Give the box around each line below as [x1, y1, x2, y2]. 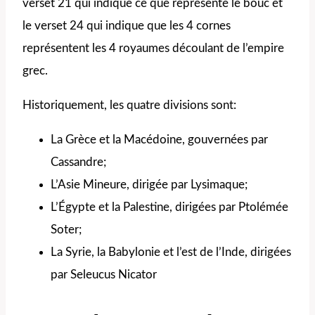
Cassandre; [51, 155, 106, 168]
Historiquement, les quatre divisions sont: [22, 98, 236, 111]
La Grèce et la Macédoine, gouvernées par [51, 133, 268, 146]
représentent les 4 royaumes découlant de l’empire [22, 41, 284, 54]
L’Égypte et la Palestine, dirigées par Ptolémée [51, 200, 288, 213]
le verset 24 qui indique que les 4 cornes [22, 19, 231, 32]
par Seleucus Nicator [51, 268, 157, 281]
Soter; [51, 223, 84, 236]
